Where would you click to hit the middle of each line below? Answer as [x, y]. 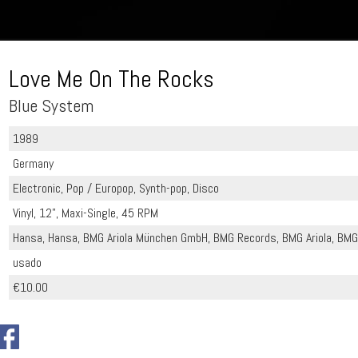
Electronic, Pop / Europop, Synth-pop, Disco [116, 188]
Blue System [52, 105]
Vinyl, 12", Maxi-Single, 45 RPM [86, 213]
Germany [34, 163]
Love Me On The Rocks [112, 79]
